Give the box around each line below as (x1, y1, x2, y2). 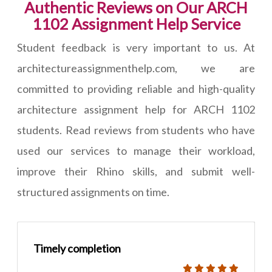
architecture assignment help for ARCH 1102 (17, 103, 255, 117)
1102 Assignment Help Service (32, 15, 240, 33)
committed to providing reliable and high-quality (17, 82, 255, 96)
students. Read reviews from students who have (17, 123, 255, 137)
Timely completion (33, 242, 121, 256)
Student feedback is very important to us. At (17, 41, 255, 55)
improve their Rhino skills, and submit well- (17, 165, 255, 178)
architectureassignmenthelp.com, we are (17, 61, 255, 75)
